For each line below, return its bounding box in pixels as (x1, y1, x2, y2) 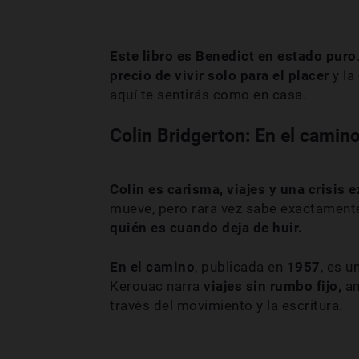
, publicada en (195, 258, 287, 275)
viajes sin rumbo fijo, (204, 277, 345, 294)
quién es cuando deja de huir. (110, 219, 303, 236)
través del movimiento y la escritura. (110, 296, 343, 313)
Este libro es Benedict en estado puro (110, 47, 357, 64)
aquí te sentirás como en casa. (110, 86, 306, 103)
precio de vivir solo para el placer (110, 67, 333, 83)
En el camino (110, 258, 195, 275)
